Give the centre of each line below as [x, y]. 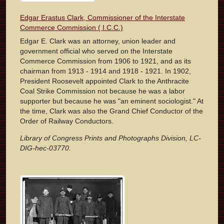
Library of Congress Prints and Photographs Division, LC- [110, 138]
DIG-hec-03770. [45, 148]
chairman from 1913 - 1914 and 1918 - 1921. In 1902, [105, 71]
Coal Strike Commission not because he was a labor [102, 91]
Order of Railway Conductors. [67, 121]
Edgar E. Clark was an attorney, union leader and [98, 41]
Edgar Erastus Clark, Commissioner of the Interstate [102, 18]
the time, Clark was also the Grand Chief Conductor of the [111, 111]
